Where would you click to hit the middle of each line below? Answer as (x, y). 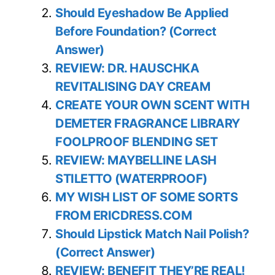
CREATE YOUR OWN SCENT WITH (152, 105)
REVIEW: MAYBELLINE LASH (136, 161)
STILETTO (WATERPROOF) (131, 179)
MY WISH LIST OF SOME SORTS (146, 197)
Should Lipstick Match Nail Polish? (152, 234)
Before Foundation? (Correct (136, 32)
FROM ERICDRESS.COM (123, 216)
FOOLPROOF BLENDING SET (136, 142)
